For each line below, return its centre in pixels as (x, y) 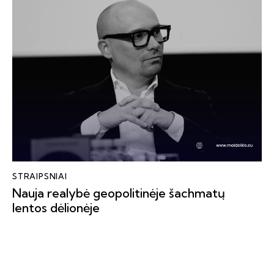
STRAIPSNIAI (40, 176)
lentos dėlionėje (56, 208)
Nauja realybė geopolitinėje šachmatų (119, 193)
